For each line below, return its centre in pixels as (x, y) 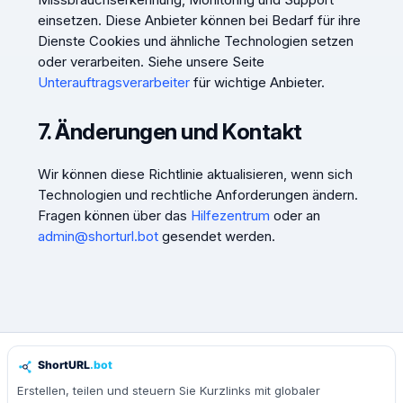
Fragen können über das (114, 216)
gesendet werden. (216, 237)
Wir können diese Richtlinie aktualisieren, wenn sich (195, 175)
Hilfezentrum (230, 216)
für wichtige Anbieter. (257, 82)
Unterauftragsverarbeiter (113, 82)
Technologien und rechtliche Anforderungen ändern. (197, 195)
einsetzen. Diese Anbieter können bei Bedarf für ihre (199, 20)
